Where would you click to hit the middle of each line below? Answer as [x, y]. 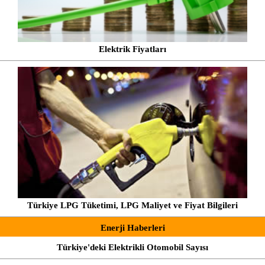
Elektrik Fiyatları [132, 49]
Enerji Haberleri [132, 227]
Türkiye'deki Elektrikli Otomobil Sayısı [132, 247]
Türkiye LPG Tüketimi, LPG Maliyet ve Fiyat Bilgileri [132, 205]
